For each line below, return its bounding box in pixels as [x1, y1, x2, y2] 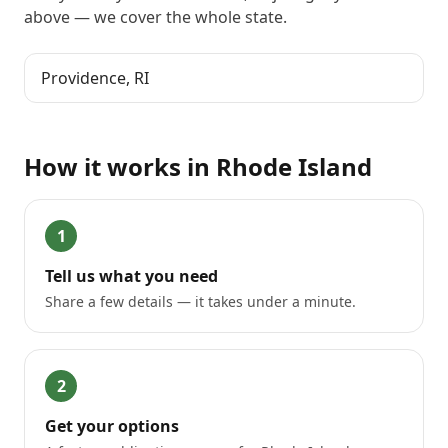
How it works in [24, 150, 216, 183]
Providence [41, 67, 126, 89]
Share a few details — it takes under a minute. [45, 292, 356, 311]
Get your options [45, 415, 179, 437]
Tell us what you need [45, 265, 218, 287]
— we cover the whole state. [70, 6, 287, 28]
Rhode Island [216, 150, 372, 183]
